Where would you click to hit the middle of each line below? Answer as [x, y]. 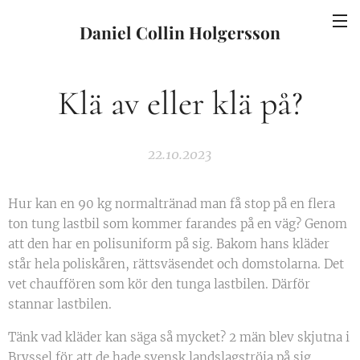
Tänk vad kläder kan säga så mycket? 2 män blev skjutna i [179, 337]
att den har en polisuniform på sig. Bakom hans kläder [169, 244]
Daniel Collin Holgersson [180, 32]
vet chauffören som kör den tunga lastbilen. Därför [159, 284]
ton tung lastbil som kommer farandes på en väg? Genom [178, 224]
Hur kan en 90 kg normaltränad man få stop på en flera [172, 204]
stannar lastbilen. [60, 304]
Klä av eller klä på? [180, 103]
